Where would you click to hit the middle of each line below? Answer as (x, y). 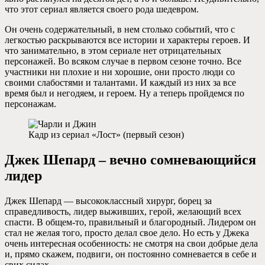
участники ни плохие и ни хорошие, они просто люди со (120, 72)
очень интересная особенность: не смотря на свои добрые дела (131, 244)
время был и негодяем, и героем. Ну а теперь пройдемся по (125, 93)
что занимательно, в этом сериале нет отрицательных (113, 51)
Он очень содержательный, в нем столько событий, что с (120, 30)
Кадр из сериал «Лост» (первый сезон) (106, 135)
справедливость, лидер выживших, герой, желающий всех (123, 212)
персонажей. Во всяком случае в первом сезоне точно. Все (123, 62)
